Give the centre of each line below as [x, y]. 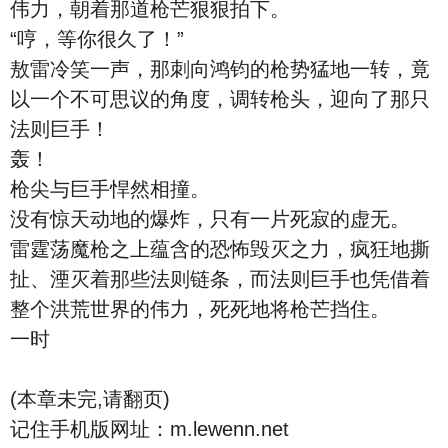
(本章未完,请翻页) [90, 399]
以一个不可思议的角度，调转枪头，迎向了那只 [220, 99]
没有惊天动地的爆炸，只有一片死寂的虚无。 [210, 219]
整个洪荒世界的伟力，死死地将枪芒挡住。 [200, 309]
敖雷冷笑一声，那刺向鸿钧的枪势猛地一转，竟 [220, 69]
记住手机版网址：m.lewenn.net [149, 429]
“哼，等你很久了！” [97, 39]
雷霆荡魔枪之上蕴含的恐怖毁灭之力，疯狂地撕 [220, 249]
